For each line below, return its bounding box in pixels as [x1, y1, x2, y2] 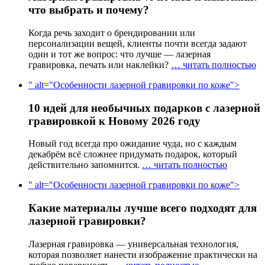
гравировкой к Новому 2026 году [28, 114, 201, 127]
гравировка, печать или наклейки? [28, 59, 171, 70]
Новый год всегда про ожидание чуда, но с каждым [28, 138, 237, 149]
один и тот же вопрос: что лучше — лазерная [28, 49, 211, 59]
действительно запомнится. [28, 160, 142, 170]
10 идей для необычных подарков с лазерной [28, 101, 260, 114]
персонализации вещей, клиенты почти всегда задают [28, 38, 247, 49]
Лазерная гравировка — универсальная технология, [28, 238, 238, 249]
